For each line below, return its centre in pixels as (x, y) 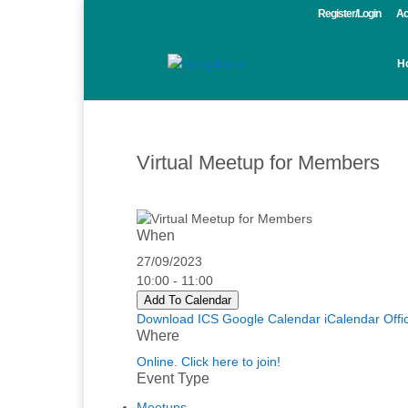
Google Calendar (271, 319)
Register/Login (349, 14)
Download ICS (178, 319)
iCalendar (352, 319)
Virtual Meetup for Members (258, 163)
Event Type (173, 378)
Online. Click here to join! (209, 362)
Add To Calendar (188, 300)
